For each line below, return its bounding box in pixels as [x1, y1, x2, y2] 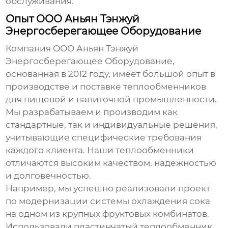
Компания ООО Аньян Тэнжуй [6, 43, 139, 54]
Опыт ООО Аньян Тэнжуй [6, 13, 140, 25]
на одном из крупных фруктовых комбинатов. [6, 209, 210, 219]
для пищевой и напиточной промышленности [6, 94, 215, 105]
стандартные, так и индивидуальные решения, [6, 120, 218, 130]
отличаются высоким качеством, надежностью [6, 158, 217, 168]
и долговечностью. [6, 170, 92, 181]
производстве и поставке [6, 81, 124, 92]
